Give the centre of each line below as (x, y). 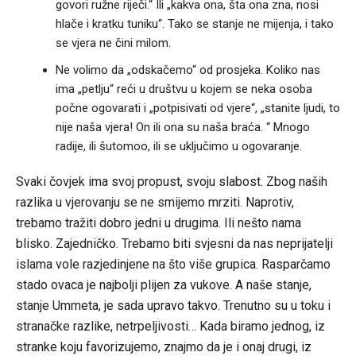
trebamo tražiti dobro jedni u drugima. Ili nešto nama (158, 223)
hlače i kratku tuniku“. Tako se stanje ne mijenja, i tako (194, 24)
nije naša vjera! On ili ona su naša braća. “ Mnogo (182, 128)
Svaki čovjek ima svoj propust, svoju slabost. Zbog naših (171, 182)
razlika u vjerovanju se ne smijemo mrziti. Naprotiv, (155, 203)
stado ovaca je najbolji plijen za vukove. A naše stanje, (163, 285)
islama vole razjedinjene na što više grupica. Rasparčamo (173, 265)
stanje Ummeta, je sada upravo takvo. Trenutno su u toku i (173, 306)
